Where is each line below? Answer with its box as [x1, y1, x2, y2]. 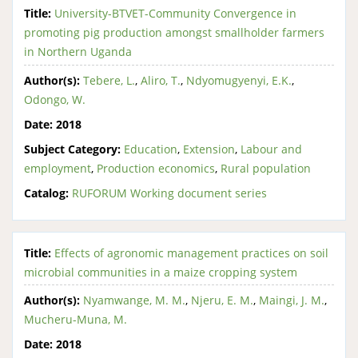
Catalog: [24, 185, 69, 201]
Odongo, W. [24, 91, 86, 107]
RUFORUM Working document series [72, 185, 267, 201]
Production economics [97, 160, 215, 176]
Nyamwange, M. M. [83, 292, 185, 308]
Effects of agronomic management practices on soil [54, 245, 328, 261]
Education [124, 141, 177, 157]
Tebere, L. [83, 72, 135, 88]
